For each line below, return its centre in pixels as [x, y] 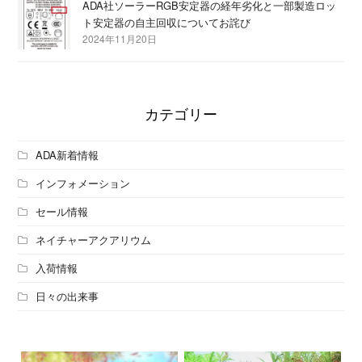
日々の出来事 [67, 297]
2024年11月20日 [120, 39]
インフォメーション [83, 183]
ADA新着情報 [67, 155]
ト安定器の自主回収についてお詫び [167, 23]
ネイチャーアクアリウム [94, 240]
